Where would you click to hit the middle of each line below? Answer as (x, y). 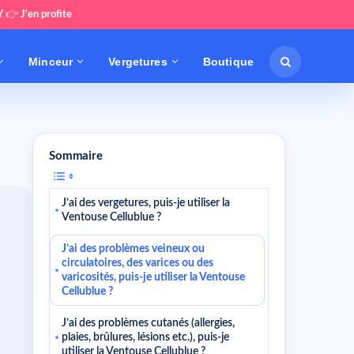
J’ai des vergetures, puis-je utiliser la (146, 203)
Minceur (51, 61)
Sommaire (76, 156)
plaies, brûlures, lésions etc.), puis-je (145, 337)
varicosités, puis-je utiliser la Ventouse (153, 277)
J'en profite (46, 15)
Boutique (228, 61)
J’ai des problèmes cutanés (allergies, (148, 323)
